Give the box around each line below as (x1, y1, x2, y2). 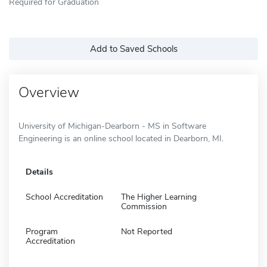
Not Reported (121, 225, 172, 237)
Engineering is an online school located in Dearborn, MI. (18, 132, 223, 144)
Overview (18, 82, 79, 102)
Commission (121, 200, 167, 212)
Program (26, 225, 58, 237)
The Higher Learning (121, 191, 197, 203)
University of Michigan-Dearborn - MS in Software (18, 120, 206, 132)
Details (26, 166, 53, 178)
